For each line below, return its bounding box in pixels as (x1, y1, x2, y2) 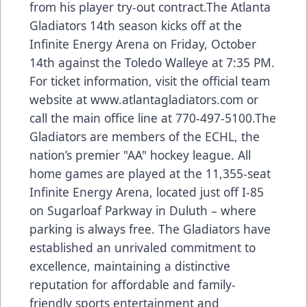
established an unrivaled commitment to (29, 238, 256, 256)
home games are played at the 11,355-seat (29, 164, 271, 182)
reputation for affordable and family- (29, 275, 236, 293)
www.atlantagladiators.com (90, 90, 243, 108)
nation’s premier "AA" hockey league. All (29, 146, 251, 163)
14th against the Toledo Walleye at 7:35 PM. (29, 53, 275, 71)
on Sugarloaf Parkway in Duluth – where (29, 201, 256, 219)
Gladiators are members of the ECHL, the (29, 127, 260, 145)
